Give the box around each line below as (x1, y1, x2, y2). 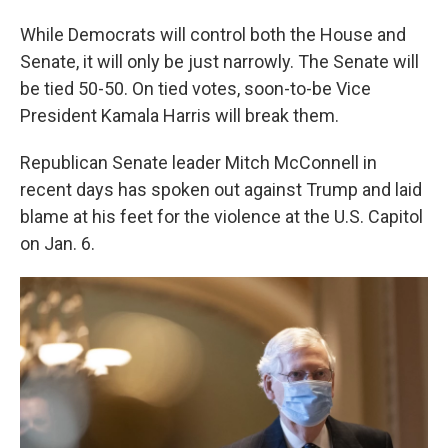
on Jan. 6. (20, 232, 95, 254)
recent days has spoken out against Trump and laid (20, 178, 422, 200)
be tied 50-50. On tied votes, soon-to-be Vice (20, 77, 371, 99)
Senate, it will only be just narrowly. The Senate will (20, 50, 419, 72)
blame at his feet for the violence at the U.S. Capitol (20, 205, 423, 227)
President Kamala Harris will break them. (20, 104, 339, 126)
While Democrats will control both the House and (20, 23, 406, 45)
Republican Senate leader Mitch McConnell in (20, 151, 377, 173)
